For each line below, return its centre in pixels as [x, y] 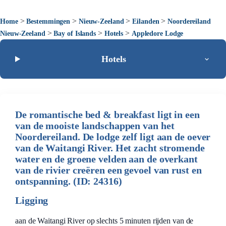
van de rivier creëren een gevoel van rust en [108, 170]
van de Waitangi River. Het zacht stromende [110, 148]
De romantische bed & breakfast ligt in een [107, 115]
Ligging [32, 200]
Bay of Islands [75, 34]
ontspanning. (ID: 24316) [69, 181]
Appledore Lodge [157, 34]
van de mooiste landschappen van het [95, 126]
